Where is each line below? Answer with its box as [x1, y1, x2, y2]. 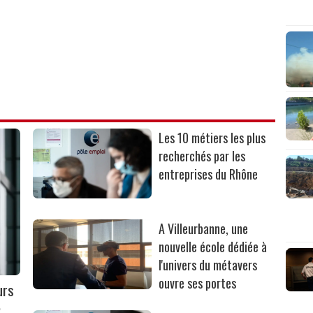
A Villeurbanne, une [159, 219, 249, 238]
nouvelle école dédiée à [159, 238, 268, 256]
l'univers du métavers [159, 256, 258, 275]
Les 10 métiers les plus [159, 129, 266, 147]
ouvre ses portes [159, 274, 237, 293]
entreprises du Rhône [159, 165, 259, 184]
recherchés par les [159, 147, 246, 166]
